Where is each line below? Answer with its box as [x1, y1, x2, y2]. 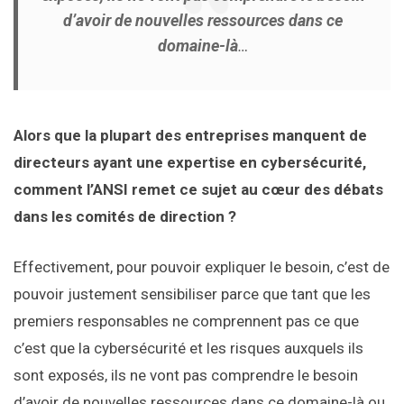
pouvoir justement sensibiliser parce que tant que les [14, 285, 371, 304]
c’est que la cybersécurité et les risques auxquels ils [14, 339, 363, 358]
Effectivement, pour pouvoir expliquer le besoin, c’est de [14, 258, 390, 277]
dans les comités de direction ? [14, 207, 236, 226]
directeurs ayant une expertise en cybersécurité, [14, 153, 366, 172]
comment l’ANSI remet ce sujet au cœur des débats [14, 180, 383, 199]
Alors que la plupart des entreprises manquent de [14, 126, 367, 145]
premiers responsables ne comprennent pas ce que [14, 312, 359, 331]
